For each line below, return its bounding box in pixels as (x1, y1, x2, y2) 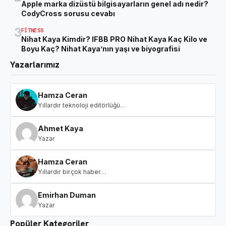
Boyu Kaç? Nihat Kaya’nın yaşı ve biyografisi (21, 44, 180, 53)
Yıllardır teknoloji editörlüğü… (38, 101, 126, 109)
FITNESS (21, 26, 44, 34)
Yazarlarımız (10, 59, 60, 70)
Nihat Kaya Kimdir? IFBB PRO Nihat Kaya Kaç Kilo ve (21, 34, 207, 43)
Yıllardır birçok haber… (38, 167, 106, 176)
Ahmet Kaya (38, 124, 83, 133)
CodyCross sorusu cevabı (21, 9, 115, 18)
